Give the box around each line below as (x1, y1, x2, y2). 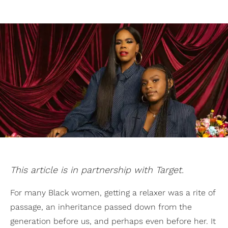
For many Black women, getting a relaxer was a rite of (10, 188, 215, 198)
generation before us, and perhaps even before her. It (10, 216, 216, 226)
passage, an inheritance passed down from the (10, 202, 192, 212)
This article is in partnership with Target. (10, 164, 184, 176)
